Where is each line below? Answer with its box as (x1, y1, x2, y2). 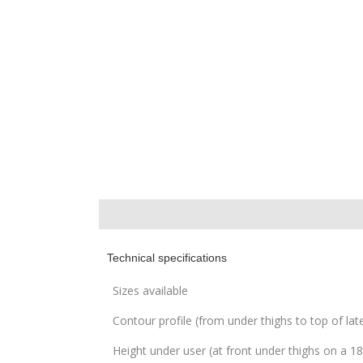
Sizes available (113, 282, 189, 298)
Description (99, 206, 159, 222)
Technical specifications (107, 250, 227, 264)
